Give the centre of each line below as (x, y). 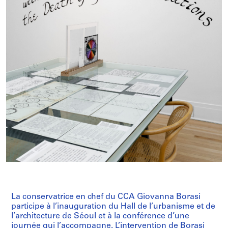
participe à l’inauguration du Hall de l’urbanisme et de (113, 206)
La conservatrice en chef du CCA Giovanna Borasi (106, 197)
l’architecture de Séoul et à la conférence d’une (100, 216)
